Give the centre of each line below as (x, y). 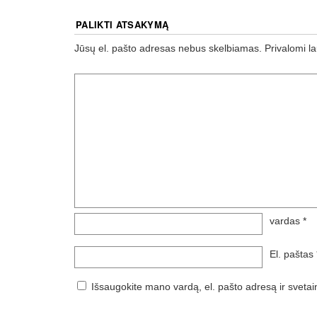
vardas (286, 220)
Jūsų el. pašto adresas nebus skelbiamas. (168, 48)
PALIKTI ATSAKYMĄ (122, 25)
